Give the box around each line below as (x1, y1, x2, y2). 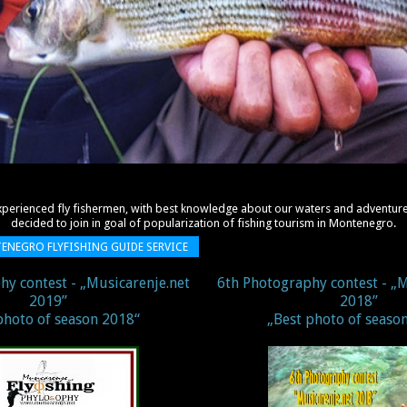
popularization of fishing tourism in (144, 216, 329, 230)
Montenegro (329, 216, 393, 230)
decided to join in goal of (11, 216, 144, 230)
